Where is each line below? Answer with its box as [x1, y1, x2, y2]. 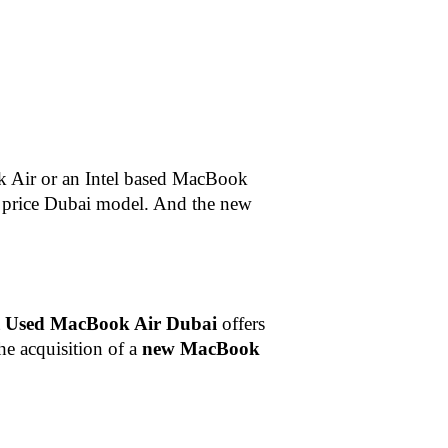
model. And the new [96, 193, 253, 214]
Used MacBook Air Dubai [5, 313, 218, 334]
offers [217, 313, 266, 334]
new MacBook [142, 338, 261, 359]
